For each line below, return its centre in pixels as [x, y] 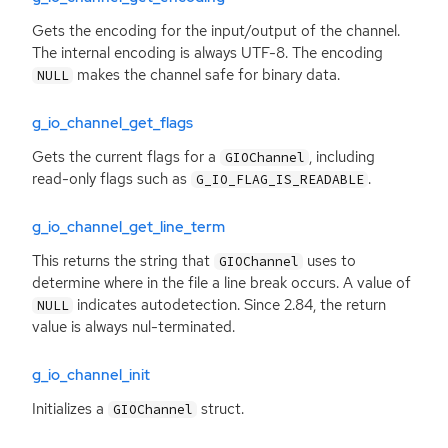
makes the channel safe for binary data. [207, 74]
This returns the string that [123, 260]
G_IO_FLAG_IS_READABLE [279, 179]
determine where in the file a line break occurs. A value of [221, 282]
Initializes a [70, 408]
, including [342, 156]
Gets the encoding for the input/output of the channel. [216, 30]
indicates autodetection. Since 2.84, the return [230, 304]
